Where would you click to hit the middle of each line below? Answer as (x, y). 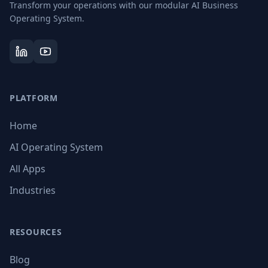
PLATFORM (34, 98)
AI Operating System (56, 147)
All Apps (28, 169)
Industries (33, 190)
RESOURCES (36, 232)
